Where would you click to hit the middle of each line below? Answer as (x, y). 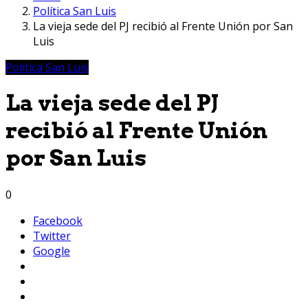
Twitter (52, 235)
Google (52, 251)
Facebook (58, 220)
